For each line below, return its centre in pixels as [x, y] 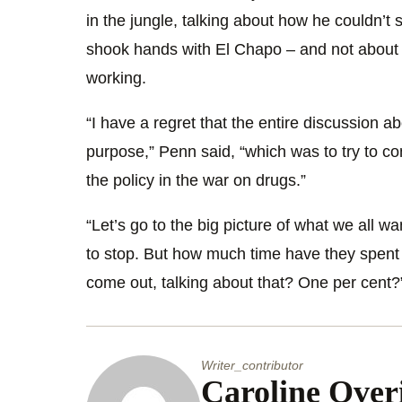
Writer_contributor [252, 365]
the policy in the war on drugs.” [196, 180]
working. [116, 78]
